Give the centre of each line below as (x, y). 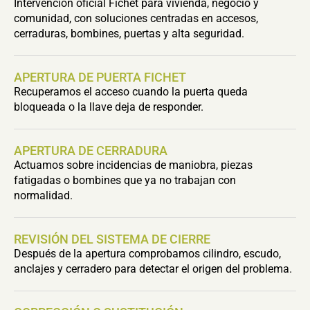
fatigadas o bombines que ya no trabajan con (125, 180)
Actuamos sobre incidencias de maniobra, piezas (133, 165)
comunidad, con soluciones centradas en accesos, (136, 18)
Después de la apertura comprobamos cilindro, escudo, (147, 254)
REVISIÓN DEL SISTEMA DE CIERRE (112, 239)
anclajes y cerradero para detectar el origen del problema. (153, 269)
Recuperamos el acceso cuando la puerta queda (131, 92)
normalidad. (43, 195)
